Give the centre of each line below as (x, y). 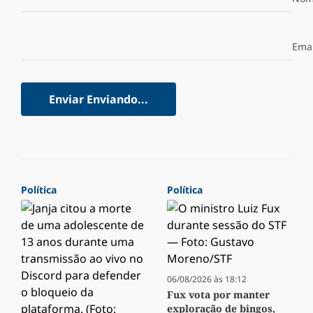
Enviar (66, 100)
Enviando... (117, 100)
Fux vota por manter (218, 295)
